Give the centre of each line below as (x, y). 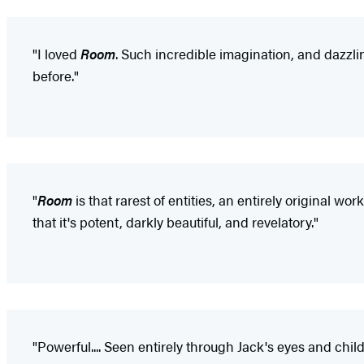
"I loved (56, 53)
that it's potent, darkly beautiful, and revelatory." (175, 221)
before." (56, 75)
